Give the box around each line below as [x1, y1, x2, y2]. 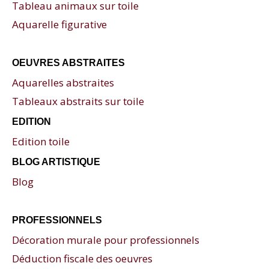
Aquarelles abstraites [12, 75, 114, 89]
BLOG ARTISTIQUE [12, 156, 100, 167]
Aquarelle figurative [12, 17, 107, 31]
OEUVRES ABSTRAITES [12, 57, 125, 68]
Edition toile [12, 134, 70, 148]
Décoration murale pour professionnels [12, 232, 199, 247]
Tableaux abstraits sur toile [12, 94, 144, 108]
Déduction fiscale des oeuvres [12, 251, 153, 265]
